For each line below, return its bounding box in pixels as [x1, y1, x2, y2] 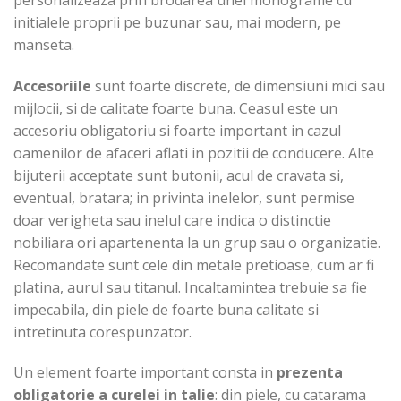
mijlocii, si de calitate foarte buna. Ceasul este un [13, 98, 337, 118]
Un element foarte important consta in [13, 363, 273, 383]
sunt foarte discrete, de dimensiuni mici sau [91, 75, 385, 96]
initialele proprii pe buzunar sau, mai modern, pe [13, 12, 341, 32]
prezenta [273, 363, 343, 383]
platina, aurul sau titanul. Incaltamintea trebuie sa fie [13, 277, 367, 297]
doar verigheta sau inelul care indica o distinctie [13, 209, 331, 230]
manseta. [13, 34, 74, 55]
